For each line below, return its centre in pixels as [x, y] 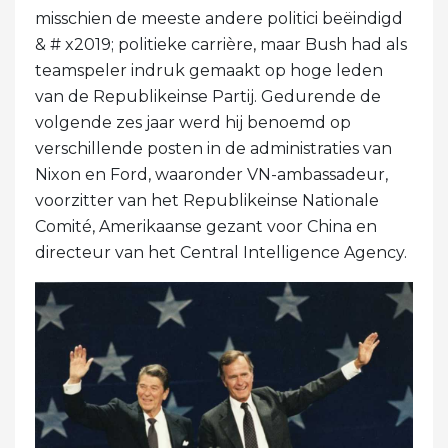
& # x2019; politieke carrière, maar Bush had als [221, 45]
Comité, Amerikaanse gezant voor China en [206, 227]
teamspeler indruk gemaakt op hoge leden [209, 71]
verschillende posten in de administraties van [213, 149]
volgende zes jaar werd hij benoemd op [193, 123]
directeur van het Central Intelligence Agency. [221, 253]
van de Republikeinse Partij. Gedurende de [208, 97]
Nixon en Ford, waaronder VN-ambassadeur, [211, 175]
